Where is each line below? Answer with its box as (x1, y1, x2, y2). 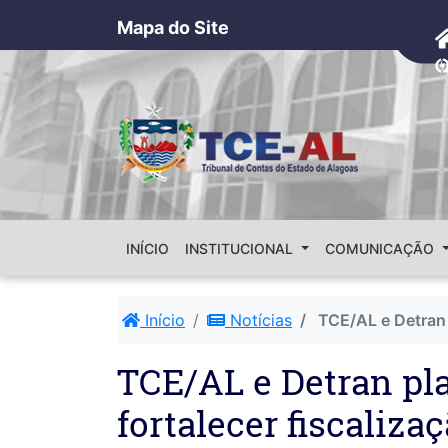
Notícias (225, 310, 292, 330)
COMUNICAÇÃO (324, 239, 438, 257)
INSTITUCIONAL (185, 239, 297, 257)
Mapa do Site (117, 17, 229, 38)
